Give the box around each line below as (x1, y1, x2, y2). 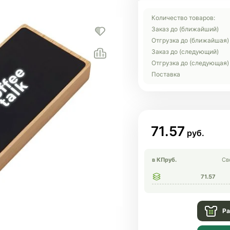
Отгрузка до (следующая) (151, 59, 229, 67)
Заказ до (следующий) (151, 48, 219, 55)
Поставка (151, 70, 180, 78)
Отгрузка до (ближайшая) (151, 36, 229, 44)
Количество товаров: (151, 14, 215, 22)
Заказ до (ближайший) (151, 25, 219, 33)
